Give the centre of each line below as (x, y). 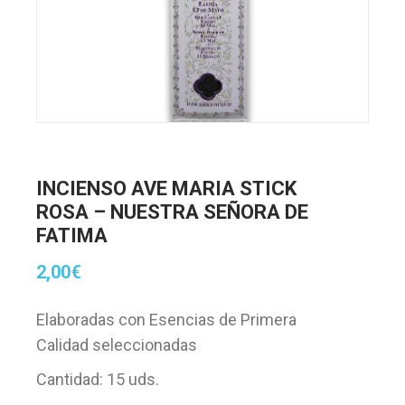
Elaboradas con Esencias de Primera (167, 319)
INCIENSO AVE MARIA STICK (167, 188)
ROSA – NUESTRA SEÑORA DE (173, 212)
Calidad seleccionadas (117, 344)
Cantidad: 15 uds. (98, 379)
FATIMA (72, 235)
